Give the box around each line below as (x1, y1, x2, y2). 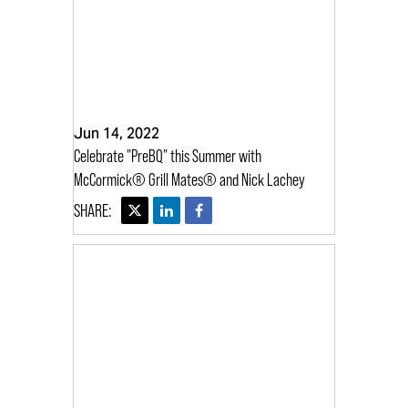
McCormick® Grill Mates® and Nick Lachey (74, 170, 305, 189)
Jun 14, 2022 (74, 119, 159, 150)
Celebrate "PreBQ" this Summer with (74, 147, 261, 166)
